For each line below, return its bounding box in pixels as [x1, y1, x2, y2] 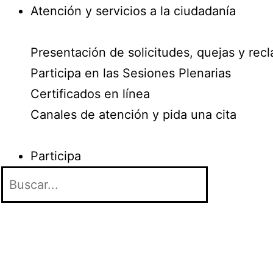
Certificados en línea [30, 87, 150, 101]
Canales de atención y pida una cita [30, 107, 236, 122]
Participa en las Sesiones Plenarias [30, 66, 231, 80]
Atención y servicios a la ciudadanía [30, 4, 236, 18]
